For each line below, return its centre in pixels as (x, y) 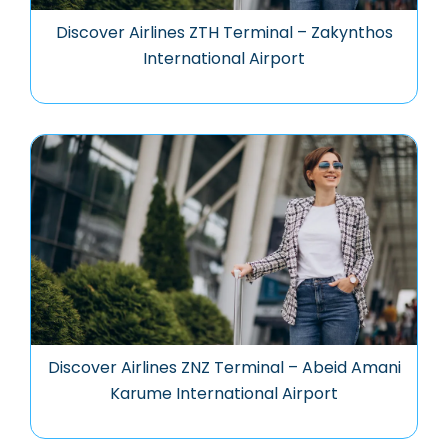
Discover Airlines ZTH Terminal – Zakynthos (224, 32)
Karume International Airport (224, 393)
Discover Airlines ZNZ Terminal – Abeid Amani (224, 367)
